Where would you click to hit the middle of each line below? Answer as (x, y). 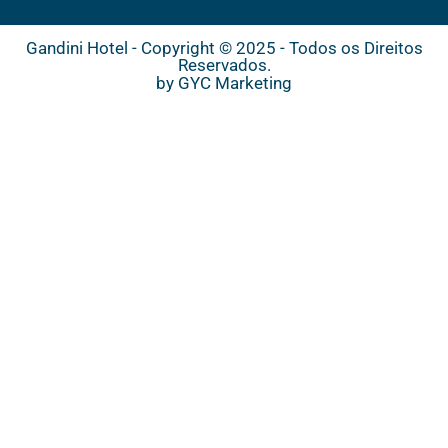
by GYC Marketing (224, 83)
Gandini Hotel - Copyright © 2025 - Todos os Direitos (224, 48)
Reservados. (224, 65)
